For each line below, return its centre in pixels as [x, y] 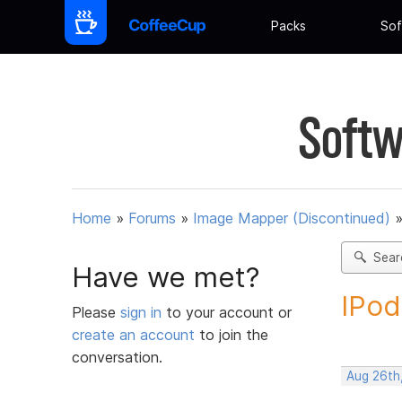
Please [96, 312]
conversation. [117, 357]
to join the [232, 334]
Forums [152, 218]
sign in [143, 312]
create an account [133, 334]
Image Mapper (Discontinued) [292, 218]
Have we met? [166, 277]
